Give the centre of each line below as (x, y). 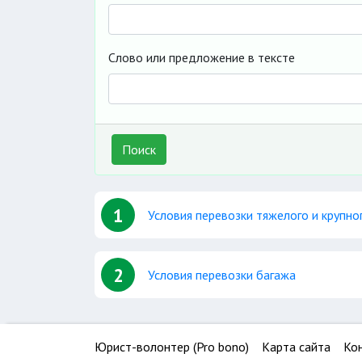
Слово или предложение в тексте (202, 57)
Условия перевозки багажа (222, 275)
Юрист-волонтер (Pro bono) (172, 347)
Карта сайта (296, 347)
